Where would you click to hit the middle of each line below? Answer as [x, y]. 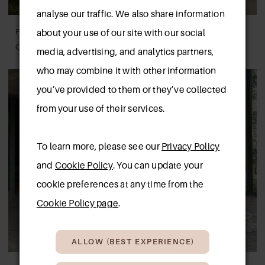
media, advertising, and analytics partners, [125, 52]
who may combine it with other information [126, 71]
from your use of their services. [101, 109]
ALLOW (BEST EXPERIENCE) [133, 241]
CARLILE [33, 47]
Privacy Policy [190, 147]
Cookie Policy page [77, 203]
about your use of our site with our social [121, 33]
